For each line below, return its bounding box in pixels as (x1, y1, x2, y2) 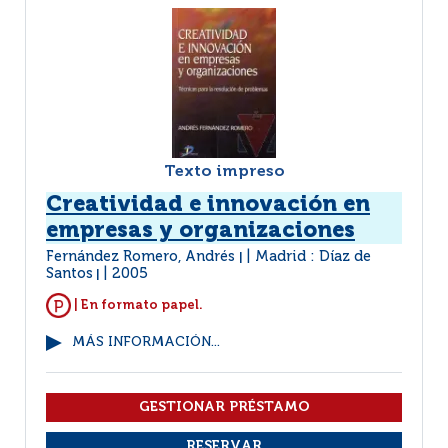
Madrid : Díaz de (255, 250, 371, 264)
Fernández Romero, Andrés (46, 250, 239, 264)
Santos (46, 267, 93, 281)
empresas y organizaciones (46, 220, 355, 242)
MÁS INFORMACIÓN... (72, 336, 220, 349)
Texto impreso (163, 164, 285, 180)
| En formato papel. (71, 298, 203, 312)
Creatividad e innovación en (46, 194, 370, 216)
